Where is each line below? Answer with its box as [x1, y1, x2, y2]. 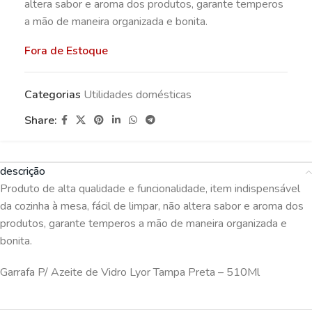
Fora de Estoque [24, 43, 108, 58]
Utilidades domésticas [84, 87, 192, 102]
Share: [24, 112, 57, 128]
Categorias [24, 87, 81, 102]
